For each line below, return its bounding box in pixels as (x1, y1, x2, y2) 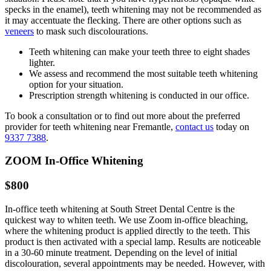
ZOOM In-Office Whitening (5, 154, 143, 168)
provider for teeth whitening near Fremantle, (5, 121, 175, 132)
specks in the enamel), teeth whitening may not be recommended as (5, 4, 261, 15)
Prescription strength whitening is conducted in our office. (29, 90, 249, 100)
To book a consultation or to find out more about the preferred (5, 110, 240, 121)
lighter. (29, 57, 55, 68)
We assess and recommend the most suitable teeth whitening (29, 68, 258, 79)
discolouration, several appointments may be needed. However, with (5, 258, 265, 269)
